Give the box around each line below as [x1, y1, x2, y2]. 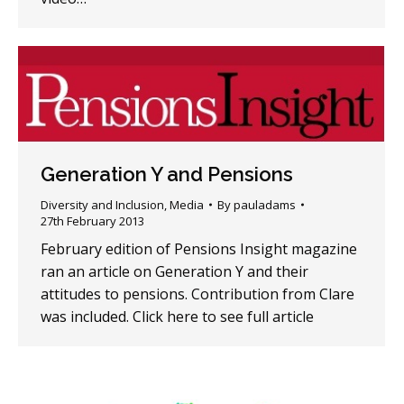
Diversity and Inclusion [41, 196, 164, 213]
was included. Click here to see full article [41, 306, 314, 326]
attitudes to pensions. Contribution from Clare [41, 283, 354, 304]
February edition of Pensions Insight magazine [41, 238, 357, 259]
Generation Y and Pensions [41, 161, 293, 186]
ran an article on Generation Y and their [41, 261, 308, 281]
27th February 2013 [41, 212, 144, 229]
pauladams [234, 196, 296, 213]
